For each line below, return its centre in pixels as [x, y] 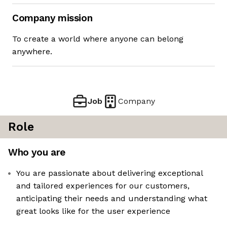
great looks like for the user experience [93, 211]
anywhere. [32, 52]
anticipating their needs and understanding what [112, 199]
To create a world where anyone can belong [98, 39]
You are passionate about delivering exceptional [110, 173]
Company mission [52, 18]
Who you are [37, 153]
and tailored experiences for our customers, [103, 186]
